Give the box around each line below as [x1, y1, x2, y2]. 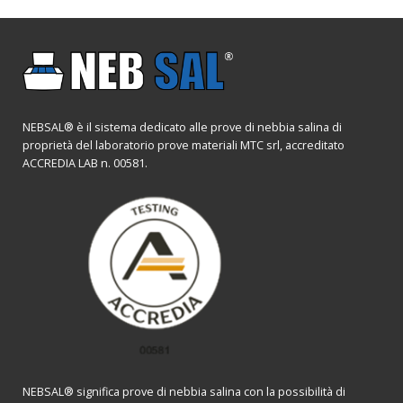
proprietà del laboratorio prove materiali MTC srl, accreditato [22, 137, 345, 153]
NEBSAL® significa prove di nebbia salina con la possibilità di [22, 384, 345, 399]
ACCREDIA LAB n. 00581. [22, 155, 148, 171]
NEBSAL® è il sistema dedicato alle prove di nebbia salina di [22, 119, 342, 135]
